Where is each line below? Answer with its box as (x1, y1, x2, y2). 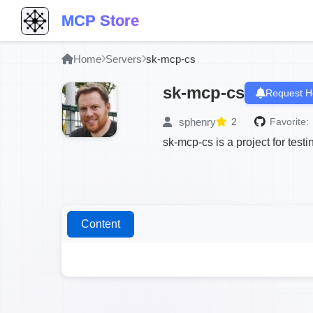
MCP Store (61, 11, 139, 29)
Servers (105, 53, 142, 65)
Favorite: (270, 116, 309, 127)
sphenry (176, 115, 216, 128)
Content (81, 218, 120, 230)
